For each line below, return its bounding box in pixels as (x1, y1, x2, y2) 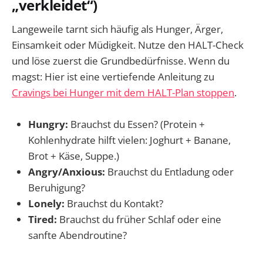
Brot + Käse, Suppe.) (28, 149, 119, 163)
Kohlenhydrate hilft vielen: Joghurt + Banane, (28, 133, 231, 147)
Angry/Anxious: (28, 165, 105, 179)
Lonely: (28, 197, 65, 211)
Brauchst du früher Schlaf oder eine (57, 213, 221, 227)
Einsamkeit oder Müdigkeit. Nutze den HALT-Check (12, 38, 244, 52)
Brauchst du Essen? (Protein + (68, 117, 205, 131)
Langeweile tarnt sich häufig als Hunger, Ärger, (12, 22, 223, 36)
